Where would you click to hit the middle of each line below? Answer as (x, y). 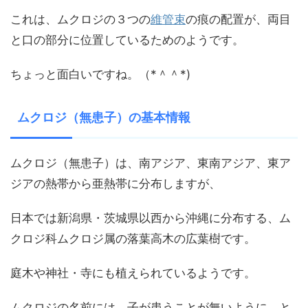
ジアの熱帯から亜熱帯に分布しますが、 (115, 184)
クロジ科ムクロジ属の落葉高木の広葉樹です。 (133, 239)
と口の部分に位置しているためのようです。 (127, 40)
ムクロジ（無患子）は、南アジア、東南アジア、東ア (151, 163)
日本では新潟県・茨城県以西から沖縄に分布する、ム (151, 218)
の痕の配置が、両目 (238, 20)
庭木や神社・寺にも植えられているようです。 (133, 273)
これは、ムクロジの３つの (80, 20)
